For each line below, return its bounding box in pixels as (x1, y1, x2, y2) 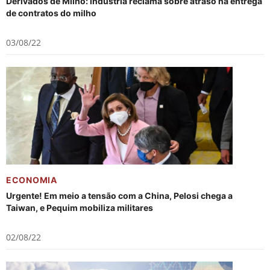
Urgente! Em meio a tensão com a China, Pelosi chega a (6, 190, 233, 201)
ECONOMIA (6, 175, 57, 185)
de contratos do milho (6, 8, 96, 18)
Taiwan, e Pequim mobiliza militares (6, 202, 153, 213)
